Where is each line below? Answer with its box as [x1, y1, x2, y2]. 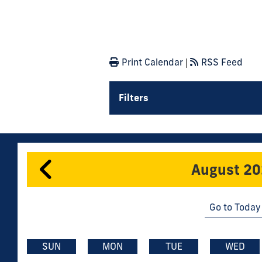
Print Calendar [122, 56, 183, 68]
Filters [119, 91, 149, 104]
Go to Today [209, 201, 261, 213]
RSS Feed [201, 56, 243, 68]
